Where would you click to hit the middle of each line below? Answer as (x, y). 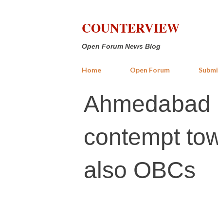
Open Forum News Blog (121, 46)
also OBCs (140, 170)
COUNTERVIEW (131, 28)
